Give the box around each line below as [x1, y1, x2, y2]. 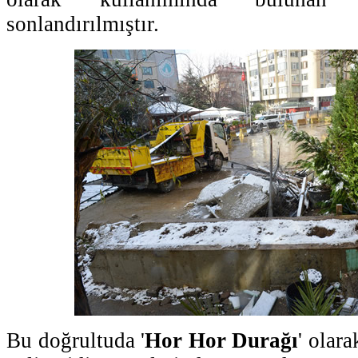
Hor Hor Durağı [145, 328, 299, 352]
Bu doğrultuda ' [6, 328, 145, 352]
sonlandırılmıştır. [6, 11, 159, 36]
